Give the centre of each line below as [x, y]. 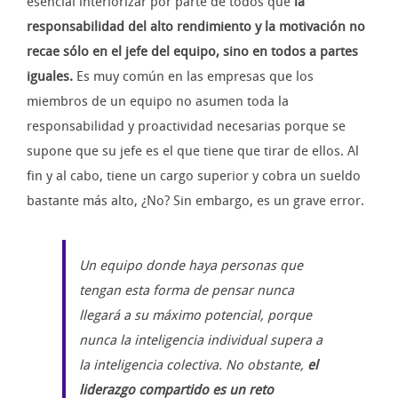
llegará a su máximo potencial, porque [195, 316]
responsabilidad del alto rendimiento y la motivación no [196, 27]
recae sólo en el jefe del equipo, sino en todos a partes [192, 52]
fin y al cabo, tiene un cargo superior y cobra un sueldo [194, 176]
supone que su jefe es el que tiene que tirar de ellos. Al [193, 151]
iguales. [50, 77]
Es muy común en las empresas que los [193, 77]
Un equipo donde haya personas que [191, 266]
